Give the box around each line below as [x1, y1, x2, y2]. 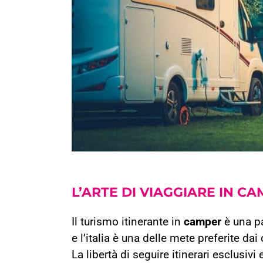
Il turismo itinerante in [72, 215, 184, 228]
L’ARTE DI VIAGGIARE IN [72, 184, 237, 200]
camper [184, 215, 221, 228]
